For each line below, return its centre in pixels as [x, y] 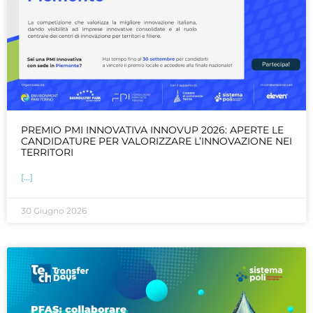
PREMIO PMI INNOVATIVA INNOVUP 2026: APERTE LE [152, 130]
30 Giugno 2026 [54, 210]
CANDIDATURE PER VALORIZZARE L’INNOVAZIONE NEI [156, 141]
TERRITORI [47, 152]
